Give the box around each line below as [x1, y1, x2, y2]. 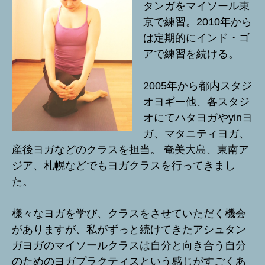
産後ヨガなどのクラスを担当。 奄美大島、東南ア [12, 143, 249, 156]
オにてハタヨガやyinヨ [143, 111, 253, 124]
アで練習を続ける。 [143, 47, 239, 60]
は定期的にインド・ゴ [143, 31, 250, 44]
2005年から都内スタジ [143, 79, 252, 92]
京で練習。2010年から [143, 15, 252, 28]
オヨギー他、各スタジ [143, 95, 250, 108]
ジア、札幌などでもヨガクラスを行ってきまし [12, 159, 235, 172]
